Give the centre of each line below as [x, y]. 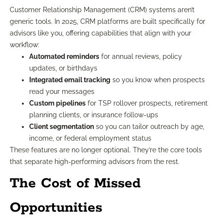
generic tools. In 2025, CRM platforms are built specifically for [108, 22]
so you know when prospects [158, 80]
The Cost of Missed [75, 184]
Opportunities [56, 208]
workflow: [25, 45]
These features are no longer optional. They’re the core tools [106, 150]
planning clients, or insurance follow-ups [94, 115]
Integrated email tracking [70, 80]
